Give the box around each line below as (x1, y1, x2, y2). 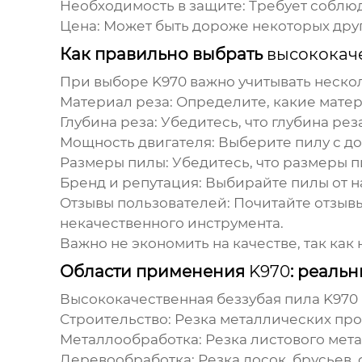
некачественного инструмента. (59, 215, 284, 232)
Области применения (59, 262, 249, 282)
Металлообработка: (59, 331, 202, 348)
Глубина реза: (59, 114, 158, 131)
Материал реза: (59, 94, 173, 111)
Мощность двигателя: (59, 134, 215, 151)
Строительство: (59, 311, 171, 328)
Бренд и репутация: (59, 175, 202, 192)
